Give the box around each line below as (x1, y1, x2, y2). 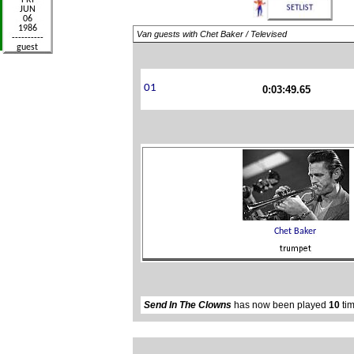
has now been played (232, 299, 329, 311)
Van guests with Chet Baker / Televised (137, 29, 287, 40)
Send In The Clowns (144, 299, 232, 311)
